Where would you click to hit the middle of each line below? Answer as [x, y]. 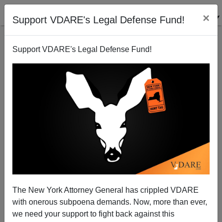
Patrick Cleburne [111, 170]
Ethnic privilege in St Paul [111, 100]
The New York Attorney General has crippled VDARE [106, 190]
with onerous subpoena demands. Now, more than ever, [110, 202]
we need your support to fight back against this [93, 214]
